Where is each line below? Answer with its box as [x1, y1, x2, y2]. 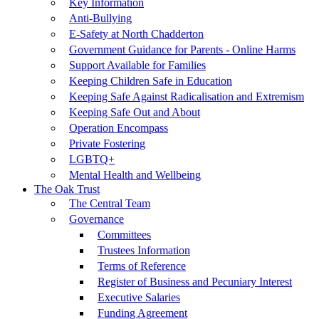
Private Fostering [69, 137, 145, 150]
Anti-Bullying [69, 12, 132, 25]
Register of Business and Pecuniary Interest [98, 276, 292, 288]
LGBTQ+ [69, 153, 115, 166]
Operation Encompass [69, 122, 168, 135]
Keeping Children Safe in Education [69, 75, 232, 88]
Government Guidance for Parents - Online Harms [69, 43, 296, 56]
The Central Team [69, 197, 150, 210]
